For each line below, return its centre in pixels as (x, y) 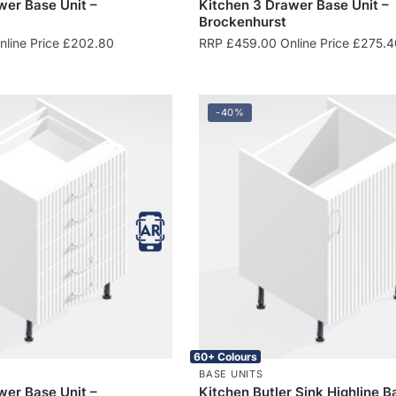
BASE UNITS (231, 373)
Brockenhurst (243, 21)
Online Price (315, 42)
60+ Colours (226, 356)
